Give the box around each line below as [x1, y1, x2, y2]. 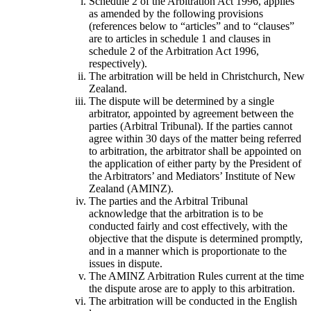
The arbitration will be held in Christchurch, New [89, 69, 305, 82]
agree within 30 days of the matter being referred [89, 132, 301, 144]
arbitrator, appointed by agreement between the [89, 107, 294, 119]
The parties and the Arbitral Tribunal [89, 194, 248, 207]
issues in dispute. [89, 257, 162, 269]
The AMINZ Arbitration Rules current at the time [89, 269, 304, 282]
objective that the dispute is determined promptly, [89, 232, 303, 244]
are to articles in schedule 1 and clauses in [89, 32, 271, 44]
